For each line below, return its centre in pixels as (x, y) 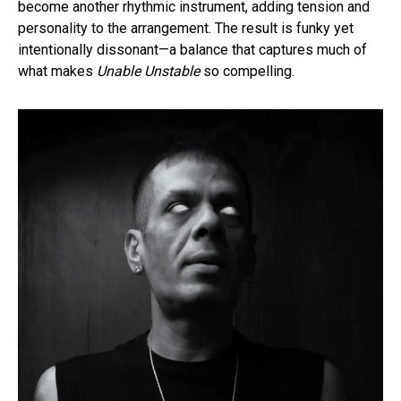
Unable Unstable (148, 72)
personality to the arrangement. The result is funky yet (186, 29)
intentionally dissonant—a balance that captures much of (192, 50)
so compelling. (247, 72)
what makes (57, 72)
